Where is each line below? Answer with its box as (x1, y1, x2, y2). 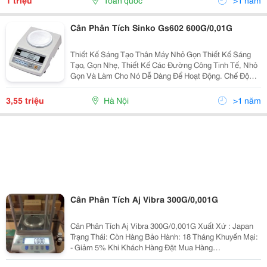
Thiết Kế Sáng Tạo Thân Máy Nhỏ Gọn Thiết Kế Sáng (70, 48, 203, 59)
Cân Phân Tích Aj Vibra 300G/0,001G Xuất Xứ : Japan (70, 220, 198, 231)
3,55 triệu (6, 94, 44, 106)
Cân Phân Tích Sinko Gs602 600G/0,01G (70, 21, 232, 33)
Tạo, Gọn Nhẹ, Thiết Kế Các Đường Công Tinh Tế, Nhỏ (70, 59, 257, 70)
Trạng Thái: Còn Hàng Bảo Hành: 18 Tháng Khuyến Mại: (70, 231, 110, 241)
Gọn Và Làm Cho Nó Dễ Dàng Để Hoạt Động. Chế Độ (70, 70, 224, 80)
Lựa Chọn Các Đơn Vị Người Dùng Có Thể (146, 80, 215, 91)
